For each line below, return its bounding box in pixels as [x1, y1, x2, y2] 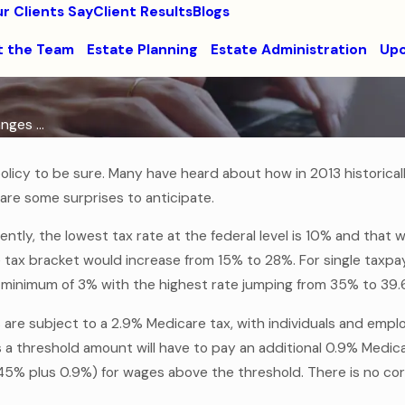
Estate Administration [210, 41, 367, 60]
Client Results [93, 3, 193, 21]
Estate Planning [86, 41, 198, 60]
